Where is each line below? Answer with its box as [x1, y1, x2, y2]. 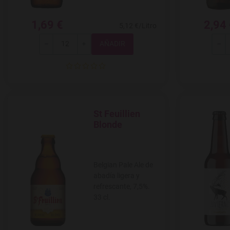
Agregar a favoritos [89, 114, 151, 123]
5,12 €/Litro [119, 21, 157, 30]
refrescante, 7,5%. [93, 182, 150, 190]
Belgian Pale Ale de [93, 160, 153, 169]
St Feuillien [93, 108, 140, 119]
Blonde [93, 119, 122, 130]
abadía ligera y [93, 171, 140, 180]
